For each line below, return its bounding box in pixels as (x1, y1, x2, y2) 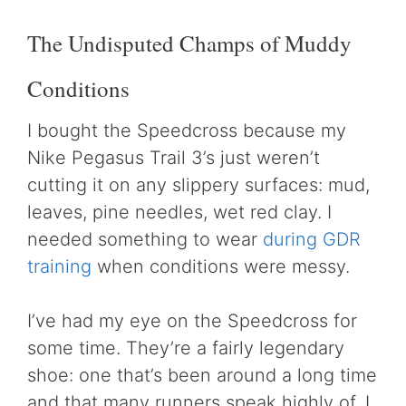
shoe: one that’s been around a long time (27, 364, 377, 386)
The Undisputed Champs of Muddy (27, 28, 352, 58)
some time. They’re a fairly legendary (27, 337, 344, 359)
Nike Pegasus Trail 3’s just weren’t (27, 147, 320, 169)
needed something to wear (27, 228, 263, 250)
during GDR (263, 228, 361, 250)
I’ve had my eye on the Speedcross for (27, 310, 357, 332)
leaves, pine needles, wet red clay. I (27, 201, 332, 223)
